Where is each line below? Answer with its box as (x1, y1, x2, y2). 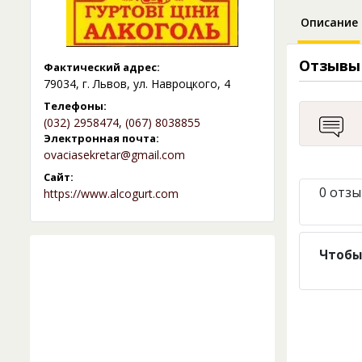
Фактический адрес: (44, 60, 160, 75)
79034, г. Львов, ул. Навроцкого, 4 (44, 76, 230, 92)
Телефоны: (44, 99, 107, 114)
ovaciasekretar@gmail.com (44, 147, 185, 163)
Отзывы (298, 56, 360, 76)
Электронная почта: (44, 131, 159, 146)
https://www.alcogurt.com (44, 186, 179, 202)
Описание (300, 15, 358, 31)
